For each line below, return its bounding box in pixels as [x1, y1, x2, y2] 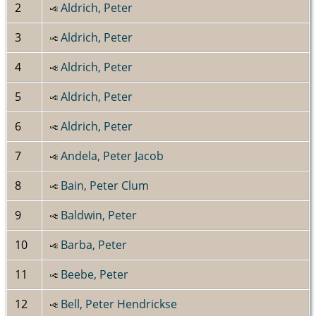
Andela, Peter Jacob [61, 147, 164, 164]
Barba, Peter [61, 236, 128, 253]
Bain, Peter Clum [61, 177, 150, 193]
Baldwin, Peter [61, 207, 138, 223]
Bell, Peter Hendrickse [61, 296, 178, 312]
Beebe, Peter [61, 266, 129, 282]
